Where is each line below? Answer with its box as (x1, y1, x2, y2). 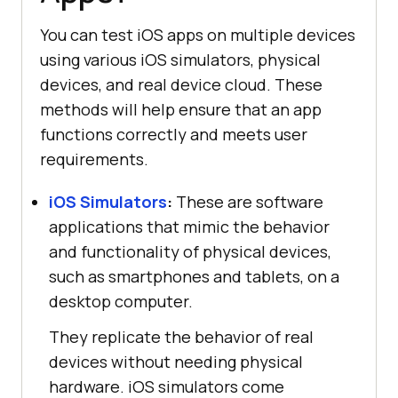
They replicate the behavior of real (49, 325, 314, 347)
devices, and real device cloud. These (40, 73, 322, 95)
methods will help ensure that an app (40, 98, 322, 120)
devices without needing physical (49, 350, 303, 372)
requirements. (40, 147, 148, 170)
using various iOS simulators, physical (40, 48, 321, 70)
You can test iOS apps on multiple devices (40, 23, 355, 45)
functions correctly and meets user (40, 123, 307, 145)
